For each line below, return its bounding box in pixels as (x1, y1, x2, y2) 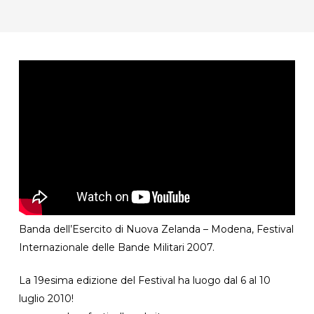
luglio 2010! (18, 292, 74, 306)
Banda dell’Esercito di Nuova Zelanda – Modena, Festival (18, 223, 294, 236)
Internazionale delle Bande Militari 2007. (18, 241, 214, 254)
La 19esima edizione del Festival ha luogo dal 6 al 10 (18, 274, 271, 287)
